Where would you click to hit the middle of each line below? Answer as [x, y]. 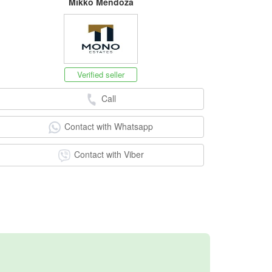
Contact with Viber [109, 155]
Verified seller [101, 74]
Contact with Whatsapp [109, 126]
